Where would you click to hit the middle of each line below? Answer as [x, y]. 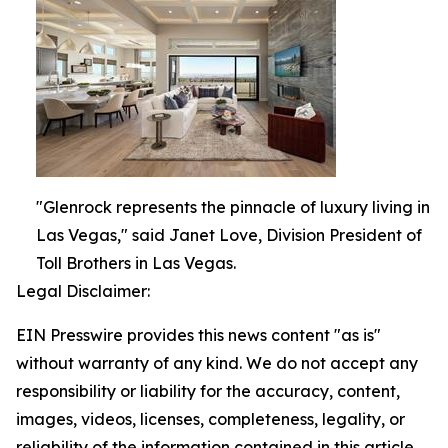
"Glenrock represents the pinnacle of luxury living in [233, 206]
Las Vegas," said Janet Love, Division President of [229, 234]
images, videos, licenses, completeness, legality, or [210, 418]
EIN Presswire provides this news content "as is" [198, 334]
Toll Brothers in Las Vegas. [136, 262]
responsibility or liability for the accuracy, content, [208, 390]
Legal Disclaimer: [83, 290]
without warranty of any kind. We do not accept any [217, 362]
